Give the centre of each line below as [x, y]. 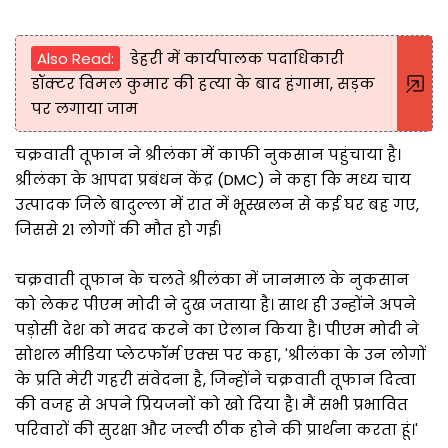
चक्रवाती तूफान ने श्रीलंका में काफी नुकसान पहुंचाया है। [208, 154]
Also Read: [75, 58]
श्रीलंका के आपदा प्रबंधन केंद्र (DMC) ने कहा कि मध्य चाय [213, 179]
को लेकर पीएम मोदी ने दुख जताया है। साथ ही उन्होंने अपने [215, 304]
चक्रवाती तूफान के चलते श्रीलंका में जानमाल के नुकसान [212, 279]
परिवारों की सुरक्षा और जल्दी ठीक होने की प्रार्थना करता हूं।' [216, 429]
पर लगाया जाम [84, 108]
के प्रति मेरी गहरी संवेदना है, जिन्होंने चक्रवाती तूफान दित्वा [215, 379]
